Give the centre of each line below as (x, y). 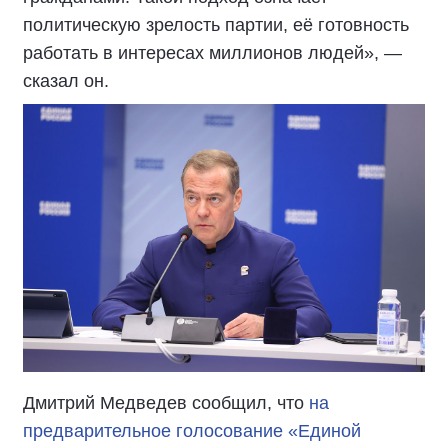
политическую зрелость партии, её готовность (216, 25)
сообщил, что (248, 403)
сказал (53, 81)
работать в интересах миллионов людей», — (212, 53)
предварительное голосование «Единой (192, 431)
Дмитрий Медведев (105, 403)
